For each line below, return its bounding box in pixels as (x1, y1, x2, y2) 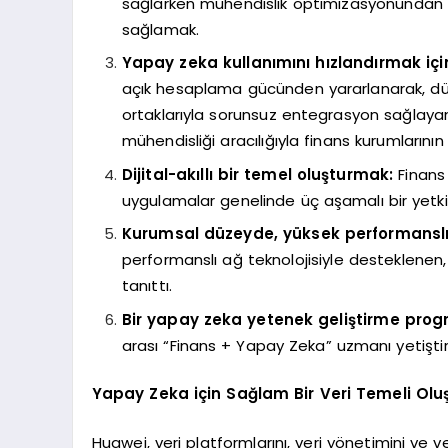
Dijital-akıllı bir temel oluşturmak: (121, 163, 399, 185)
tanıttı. (121, 275, 172, 297)
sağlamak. (121, 18, 200, 40)
